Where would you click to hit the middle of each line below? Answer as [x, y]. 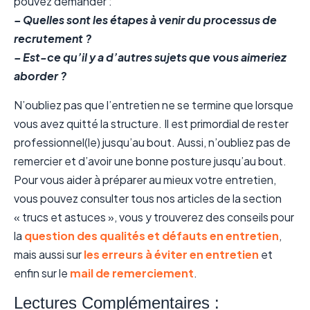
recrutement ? [53, 39]
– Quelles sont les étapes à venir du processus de [145, 20]
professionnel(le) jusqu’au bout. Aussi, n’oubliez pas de [152, 142]
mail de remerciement [132, 273]
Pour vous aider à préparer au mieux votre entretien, [145, 179]
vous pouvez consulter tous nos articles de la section [148, 198]
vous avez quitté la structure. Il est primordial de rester [151, 123]
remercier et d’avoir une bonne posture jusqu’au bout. [150, 161]
